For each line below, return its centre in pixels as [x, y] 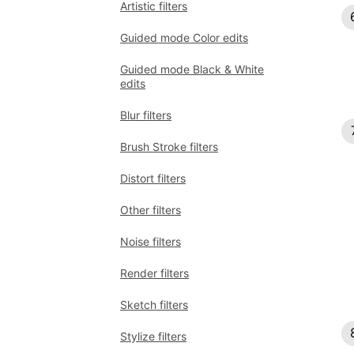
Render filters [154, 273]
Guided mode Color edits [184, 38]
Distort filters [153, 178]
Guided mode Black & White [192, 69]
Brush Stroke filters [169, 147]
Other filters [151, 210]
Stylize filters [153, 336]
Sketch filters [154, 305]
